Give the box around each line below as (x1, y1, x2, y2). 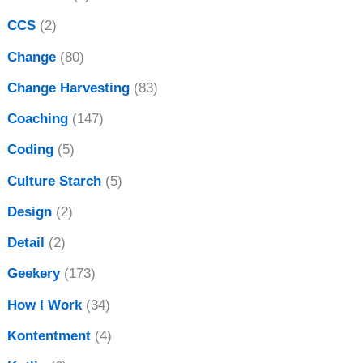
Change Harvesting (7, 79, 130, 96)
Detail (7, 235, 45, 251)
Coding (7, 142, 54, 158)
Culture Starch (7, 173, 102, 189)
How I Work (7, 297, 83, 313)
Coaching (7, 111, 69, 127)
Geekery (7, 266, 61, 282)
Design (7, 203, 53, 220)
